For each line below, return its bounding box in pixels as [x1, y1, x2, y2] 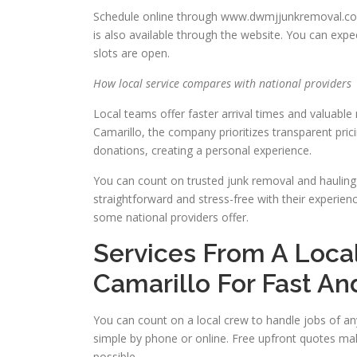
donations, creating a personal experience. [93, 143, 312, 159]
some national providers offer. [93, 210, 249, 226]
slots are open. [93, 45, 170, 61]
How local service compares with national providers [93, 76, 351, 92]
